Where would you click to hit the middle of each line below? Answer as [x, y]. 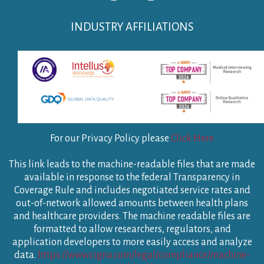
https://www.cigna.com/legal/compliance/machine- [144, 255]
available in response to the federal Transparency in [132, 178]
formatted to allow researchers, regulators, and [132, 230]
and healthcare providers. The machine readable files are [132, 217]
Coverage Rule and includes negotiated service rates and [132, 191]
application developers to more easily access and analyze [132, 242]
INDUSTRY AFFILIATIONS [132, 27]
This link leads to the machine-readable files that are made [132, 165]
